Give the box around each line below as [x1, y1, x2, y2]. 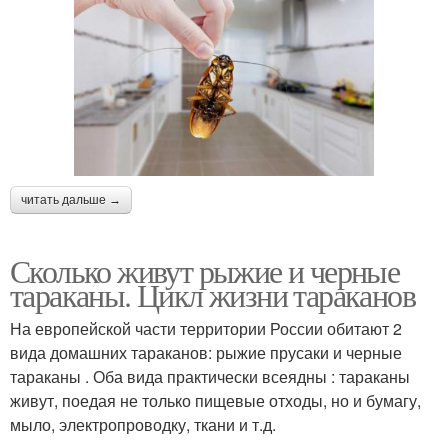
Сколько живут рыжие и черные [10, 248, 400, 292]
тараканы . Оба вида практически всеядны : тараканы [10, 364, 410, 388]
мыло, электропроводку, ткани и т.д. [10, 412, 276, 436]
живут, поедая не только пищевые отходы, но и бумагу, [10, 388, 421, 412]
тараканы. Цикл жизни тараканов [10, 272, 415, 316]
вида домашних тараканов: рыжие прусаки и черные [10, 340, 402, 364]
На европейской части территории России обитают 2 [10, 316, 402, 340]
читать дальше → [21, 192, 121, 207]
